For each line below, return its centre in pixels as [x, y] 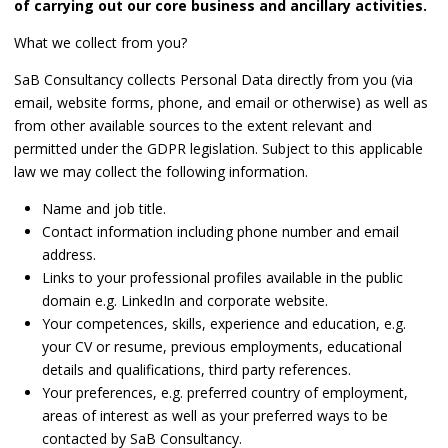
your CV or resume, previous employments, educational [222, 347]
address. [69, 255]
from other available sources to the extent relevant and [193, 126]
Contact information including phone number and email [220, 232]
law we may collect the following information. [161, 172]
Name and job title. [104, 209]
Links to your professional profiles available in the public [222, 278]
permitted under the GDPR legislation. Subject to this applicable [218, 149]
